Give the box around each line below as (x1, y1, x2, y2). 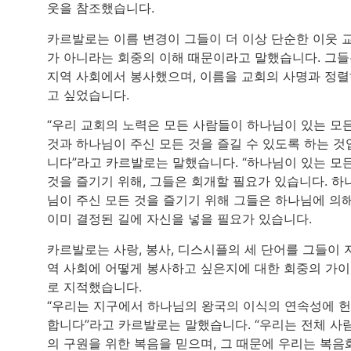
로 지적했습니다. (47, 278, 142, 295)
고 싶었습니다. (47, 86, 129, 103)
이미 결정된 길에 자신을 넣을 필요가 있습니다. (47, 211, 312, 227)
